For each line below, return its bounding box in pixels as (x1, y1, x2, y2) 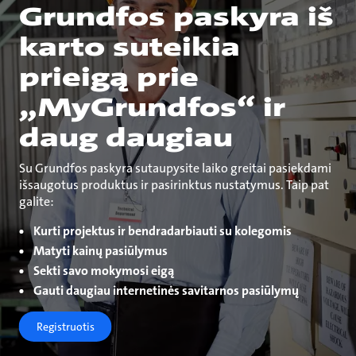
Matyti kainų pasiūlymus (33, 242, 168, 260)
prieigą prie (18, 61, 199, 95)
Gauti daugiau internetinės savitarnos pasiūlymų (33, 282, 299, 300)
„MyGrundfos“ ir (18, 91, 285, 125)
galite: (18, 193, 54, 211)
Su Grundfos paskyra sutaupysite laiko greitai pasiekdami (18, 160, 331, 177)
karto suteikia (18, 31, 240, 64)
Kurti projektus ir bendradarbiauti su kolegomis (33, 222, 292, 240)
